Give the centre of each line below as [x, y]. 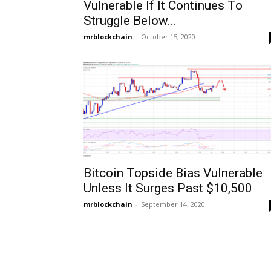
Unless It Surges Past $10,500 [168, 188]
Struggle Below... [130, 20]
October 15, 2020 [168, 36]
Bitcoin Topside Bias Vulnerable [173, 173]
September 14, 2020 [173, 204]
